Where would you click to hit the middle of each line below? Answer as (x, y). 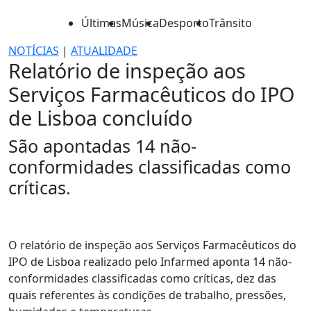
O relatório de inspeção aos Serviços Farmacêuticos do (152, 245)
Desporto (184, 23)
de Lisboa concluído (100, 118)
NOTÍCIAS (34, 51)
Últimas (101, 23)
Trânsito (230, 23)
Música (140, 23)
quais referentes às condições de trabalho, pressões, (147, 295)
